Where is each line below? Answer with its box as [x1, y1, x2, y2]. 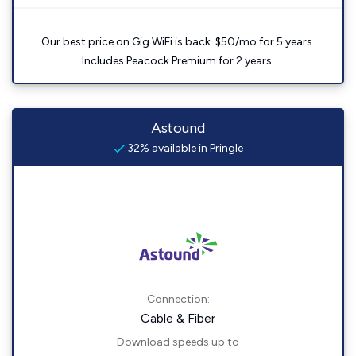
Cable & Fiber [141, 311, 215, 327]
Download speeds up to [117, 335, 239, 350]
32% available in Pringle [124, 141, 243, 156]
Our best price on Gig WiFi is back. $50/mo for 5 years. [41, 35, 315, 49]
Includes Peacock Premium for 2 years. [82, 54, 274, 68]
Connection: [146, 292, 210, 307]
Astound [151, 119, 205, 137]
